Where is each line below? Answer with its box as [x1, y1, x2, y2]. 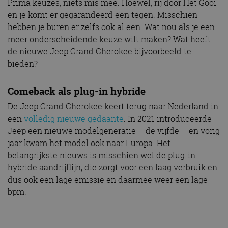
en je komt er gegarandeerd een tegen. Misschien [8, 9, 197, 20]
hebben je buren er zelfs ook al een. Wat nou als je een [8, 21, 215, 33]
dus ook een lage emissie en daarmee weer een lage [8, 174, 208, 185]
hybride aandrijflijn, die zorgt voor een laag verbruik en [8, 161, 217, 173]
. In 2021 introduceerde [124, 112, 212, 124]
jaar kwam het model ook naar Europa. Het [8, 137, 170, 149]
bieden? [8, 58, 38, 69]
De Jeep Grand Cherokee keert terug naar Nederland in [8, 100, 218, 112]
